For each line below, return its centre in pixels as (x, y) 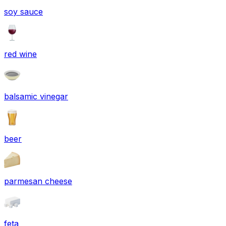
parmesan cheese (38, 181)
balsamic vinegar (36, 96)
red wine (20, 54)
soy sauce (23, 11)
